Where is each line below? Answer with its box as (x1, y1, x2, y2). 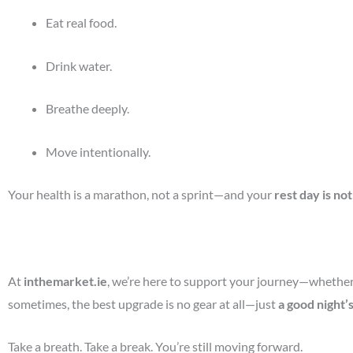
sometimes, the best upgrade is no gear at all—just (8, 295, 278, 311)
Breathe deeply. (46, 101, 129, 117)
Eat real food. (46, 15, 117, 31)
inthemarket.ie (24, 273, 107, 288)
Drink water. (46, 58, 112, 73)
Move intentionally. (46, 143, 150, 159)
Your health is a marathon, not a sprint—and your (8, 187, 274, 203)
